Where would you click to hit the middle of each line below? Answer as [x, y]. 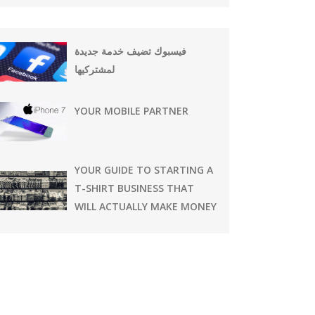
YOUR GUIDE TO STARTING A [144, 170]
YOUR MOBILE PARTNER [132, 111]
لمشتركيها [95, 70]
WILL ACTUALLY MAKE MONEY [146, 207]
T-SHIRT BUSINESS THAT [135, 188]
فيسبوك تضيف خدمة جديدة [131, 51]
